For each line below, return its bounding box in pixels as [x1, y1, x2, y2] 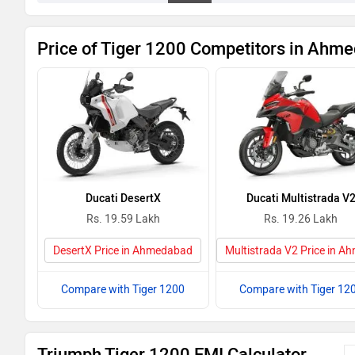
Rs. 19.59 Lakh [86, 212, 160, 226]
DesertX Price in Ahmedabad [53, 244, 193, 258]
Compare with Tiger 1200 [61, 283, 185, 296]
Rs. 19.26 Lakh [264, 212, 338, 226]
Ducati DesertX [85, 192, 161, 205]
